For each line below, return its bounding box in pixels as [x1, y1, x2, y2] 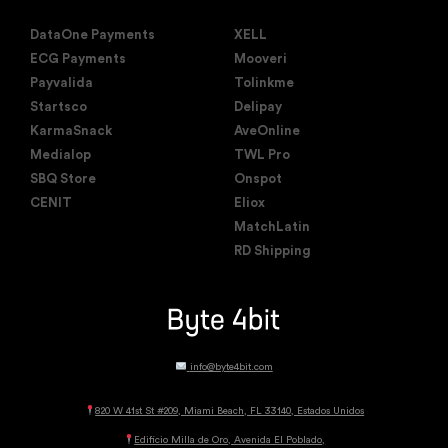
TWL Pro [234, 148, 290, 162]
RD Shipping [234, 244, 311, 258]
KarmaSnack [30, 124, 112, 138]
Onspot [234, 172, 282, 186]
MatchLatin [234, 220, 310, 234]
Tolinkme [234, 76, 294, 90]
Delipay [234, 100, 282, 114]
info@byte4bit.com [189, 361, 273, 372]
